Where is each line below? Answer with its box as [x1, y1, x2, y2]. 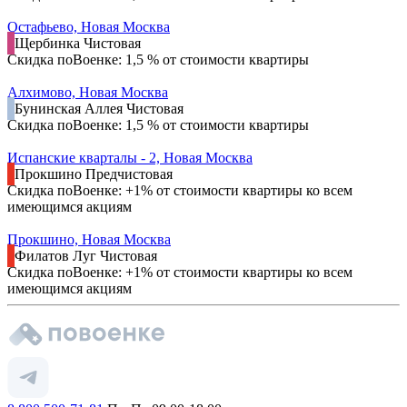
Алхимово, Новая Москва [7, 84, 168, 101]
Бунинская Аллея [15, 101, 126, 117]
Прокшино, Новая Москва [7, 232, 171, 248]
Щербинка [15, 35, 84, 52]
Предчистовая [85, 166, 173, 183]
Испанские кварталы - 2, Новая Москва [7, 150, 253, 166]
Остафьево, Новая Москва [7, 19, 170, 35]
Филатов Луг [15, 248, 100, 264]
